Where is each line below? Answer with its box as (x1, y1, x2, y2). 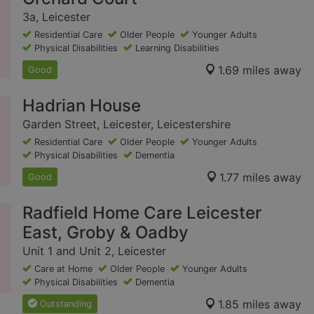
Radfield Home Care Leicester (22, 203, 261, 224)
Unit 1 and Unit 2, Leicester (22, 244, 166, 259)
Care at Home (34, 264, 93, 275)
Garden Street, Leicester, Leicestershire (22, 117, 231, 132)
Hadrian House (22, 95, 141, 116)
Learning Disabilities (135, 43, 219, 54)
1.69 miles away (218, 62, 301, 77)
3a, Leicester (22, 10, 90, 25)
